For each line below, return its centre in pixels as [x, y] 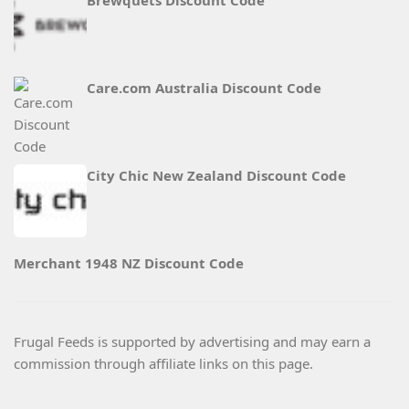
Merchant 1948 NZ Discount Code [129, 263]
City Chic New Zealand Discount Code [216, 175]
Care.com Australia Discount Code [204, 88]
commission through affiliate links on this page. [163, 363]
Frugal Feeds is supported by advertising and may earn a [192, 341]
